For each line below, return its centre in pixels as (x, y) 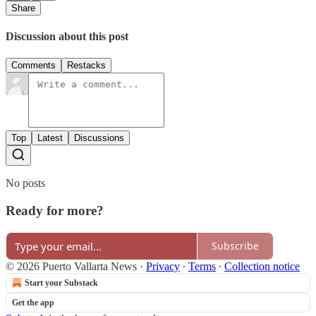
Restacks (86, 66)
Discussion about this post (67, 37)
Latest (50, 138)
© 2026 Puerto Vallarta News (71, 266)
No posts (25, 183)
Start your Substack (61, 282)
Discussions (99, 138)
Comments (34, 66)
